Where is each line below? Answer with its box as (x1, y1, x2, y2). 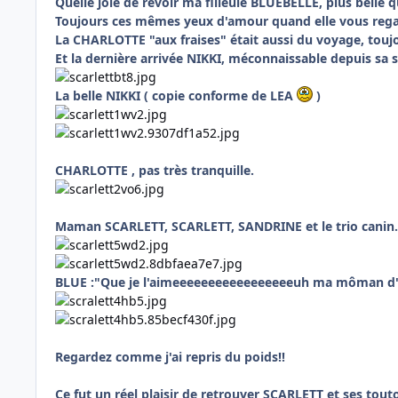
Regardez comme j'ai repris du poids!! (55, 348, 285, 366)
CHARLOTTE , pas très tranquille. (55, 162, 254, 179)
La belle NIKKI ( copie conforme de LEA (55, 87, 297, 105)
